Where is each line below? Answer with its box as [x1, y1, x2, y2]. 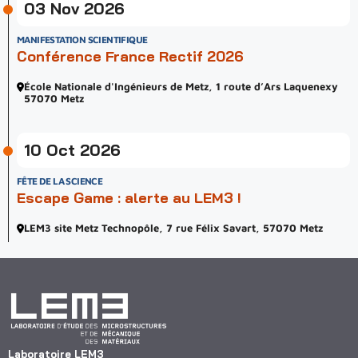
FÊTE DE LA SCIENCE [17, 175, 103, 187]
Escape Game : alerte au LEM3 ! [17, 189, 241, 207]
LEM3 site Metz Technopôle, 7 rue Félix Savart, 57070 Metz [24, 221, 323, 234]
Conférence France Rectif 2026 [17, 47, 244, 66]
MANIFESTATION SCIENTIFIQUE [17, 34, 148, 46]
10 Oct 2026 [24, 140, 121, 160]
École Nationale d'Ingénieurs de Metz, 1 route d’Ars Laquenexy [24, 80, 338, 93]
